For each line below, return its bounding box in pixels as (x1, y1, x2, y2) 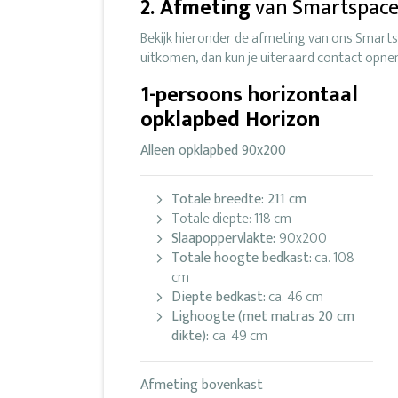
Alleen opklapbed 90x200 (140, 139, 286, 163)
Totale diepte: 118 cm (171, 207, 291, 232)
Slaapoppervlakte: (171, 227, 279, 251)
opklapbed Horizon (140, 102, 320, 139)
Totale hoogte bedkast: (171, 246, 312, 271)
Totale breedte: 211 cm (171, 187, 306, 212)
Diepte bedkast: (171, 285, 266, 310)
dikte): (171, 324, 212, 349)
